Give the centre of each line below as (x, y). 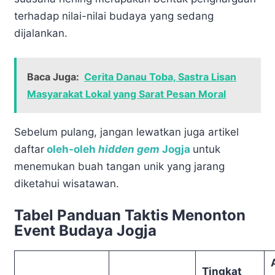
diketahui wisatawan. (67, 183)
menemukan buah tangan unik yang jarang (119, 166)
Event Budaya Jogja (85, 231)
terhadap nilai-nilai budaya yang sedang (114, 16)
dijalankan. (41, 33)
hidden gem (129, 149)
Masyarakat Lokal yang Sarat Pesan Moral (126, 94)
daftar (29, 149)
